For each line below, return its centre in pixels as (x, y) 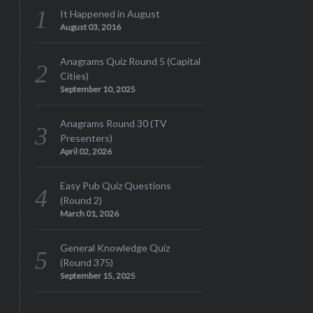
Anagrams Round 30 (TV (113, 123)
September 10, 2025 (97, 89)
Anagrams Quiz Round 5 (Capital (130, 61)
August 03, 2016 (90, 27)
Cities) (74, 75)
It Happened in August (110, 13)
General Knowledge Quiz (115, 247)
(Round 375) (86, 262)
